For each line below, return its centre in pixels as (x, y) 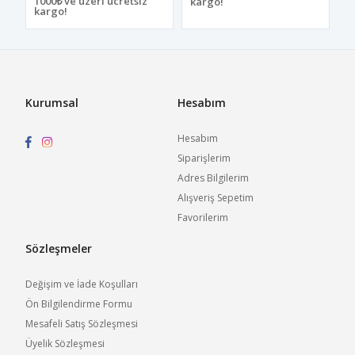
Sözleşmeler (59, 248)
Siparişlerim (204, 158)
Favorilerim (203, 217)
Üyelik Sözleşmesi (65, 343)
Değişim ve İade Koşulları (82, 284)
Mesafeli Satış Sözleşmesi (82, 323)
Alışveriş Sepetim (216, 197)
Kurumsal (52, 102)
